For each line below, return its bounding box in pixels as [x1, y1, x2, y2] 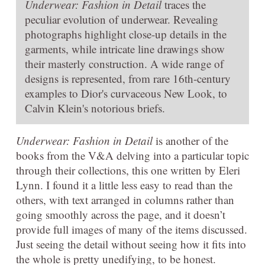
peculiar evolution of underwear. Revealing [25, 11, 218, 27]
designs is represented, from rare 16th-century [25, 70, 231, 86]
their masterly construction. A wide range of [25, 56, 224, 71]
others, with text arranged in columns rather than [16, 192, 234, 207]
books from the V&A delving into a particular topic [16, 147, 249, 163]
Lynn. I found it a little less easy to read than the [16, 177, 232, 192]
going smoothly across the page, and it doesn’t [16, 206, 225, 222]
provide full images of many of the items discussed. [16, 221, 247, 237]
